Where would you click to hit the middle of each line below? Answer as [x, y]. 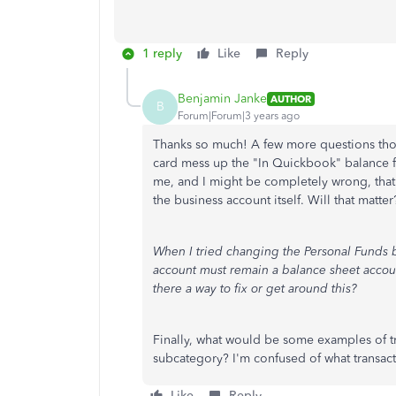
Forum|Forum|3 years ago [239, 116]
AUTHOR [291, 99]
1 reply [162, 53]
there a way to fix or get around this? [255, 288]
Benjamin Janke [222, 99]
